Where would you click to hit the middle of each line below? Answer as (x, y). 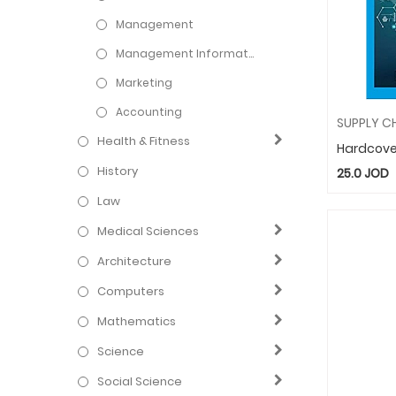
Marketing (145, 82)
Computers (131, 291)
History (118, 171)
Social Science (140, 381)
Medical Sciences (148, 231)
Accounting (149, 111)
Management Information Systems (183, 53)
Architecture (135, 261)
